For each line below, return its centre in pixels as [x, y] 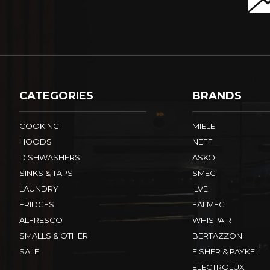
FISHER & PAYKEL [225, 252]
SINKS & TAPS [46, 173]
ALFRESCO [41, 220]
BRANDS [217, 96]
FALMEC [208, 205]
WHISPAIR [212, 220]
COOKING [39, 126]
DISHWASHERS [50, 158]
